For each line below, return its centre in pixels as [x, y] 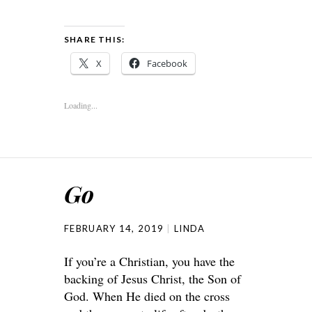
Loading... [81, 105]
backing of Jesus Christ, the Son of [153, 279]
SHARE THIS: [95, 39]
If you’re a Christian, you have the [149, 261]
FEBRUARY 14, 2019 [114, 228]
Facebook [167, 63]
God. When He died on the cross [147, 296]
